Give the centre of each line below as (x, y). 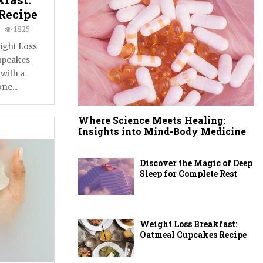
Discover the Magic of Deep (196, 163)
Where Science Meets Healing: (152, 120)
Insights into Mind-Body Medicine (162, 131)
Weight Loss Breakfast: (188, 224)
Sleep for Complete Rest (188, 173)
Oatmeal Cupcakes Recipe (193, 235)
